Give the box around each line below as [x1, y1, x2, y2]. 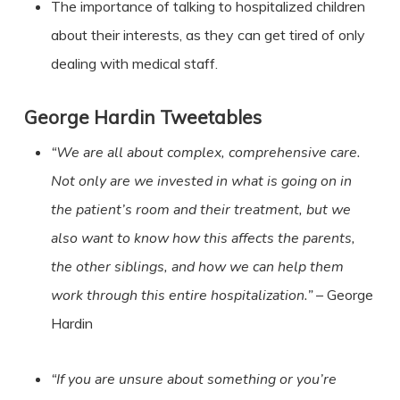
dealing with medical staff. [50, 54, 218, 73]
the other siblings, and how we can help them [50, 257, 344, 278]
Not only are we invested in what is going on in [50, 171, 352, 192]
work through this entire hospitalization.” [50, 286, 316, 306]
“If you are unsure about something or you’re [50, 370, 337, 390]
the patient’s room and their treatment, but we [50, 200, 351, 221]
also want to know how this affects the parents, [50, 229, 355, 249]
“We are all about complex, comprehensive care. [50, 143, 361, 163]
